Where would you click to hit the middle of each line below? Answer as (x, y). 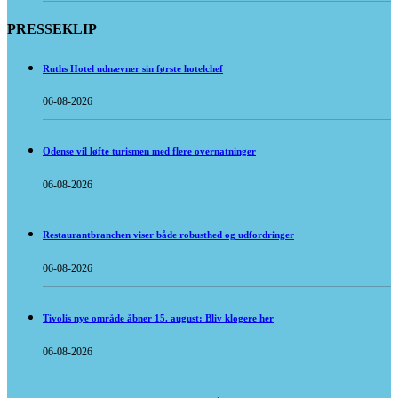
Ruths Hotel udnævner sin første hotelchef (133, 68)
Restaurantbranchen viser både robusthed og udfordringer (168, 235)
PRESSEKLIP (52, 28)
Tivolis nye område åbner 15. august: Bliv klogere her (158, 318)
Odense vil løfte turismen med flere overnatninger (149, 151)
